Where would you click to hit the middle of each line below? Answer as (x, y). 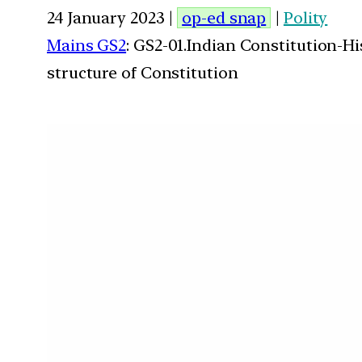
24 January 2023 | (112, 17)
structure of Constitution (143, 72)
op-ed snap (224, 17)
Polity (305, 17)
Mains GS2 (87, 45)
